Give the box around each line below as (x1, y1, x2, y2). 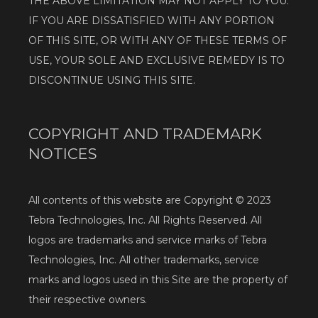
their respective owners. (28, 293, 147, 307)
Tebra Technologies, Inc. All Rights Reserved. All (28, 214, 262, 227)
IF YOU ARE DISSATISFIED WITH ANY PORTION (28, 14, 275, 28)
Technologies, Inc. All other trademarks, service (28, 253, 259, 267)
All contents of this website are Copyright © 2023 (28, 194, 271, 207)
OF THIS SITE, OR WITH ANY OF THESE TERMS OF (28, 34, 287, 48)
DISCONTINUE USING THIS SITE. (28, 74, 195, 87)
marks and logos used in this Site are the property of (28, 273, 287, 287)
